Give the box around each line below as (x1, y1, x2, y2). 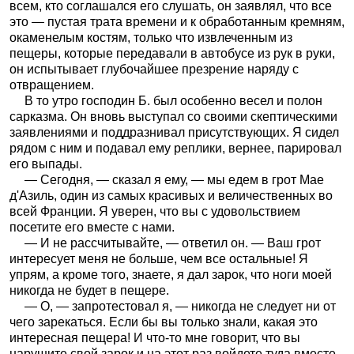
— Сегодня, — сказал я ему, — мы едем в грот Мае (24, 172, 324, 186)
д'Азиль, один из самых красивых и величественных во (9, 188, 333, 202)
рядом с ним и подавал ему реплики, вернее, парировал (9, 141, 341, 155)
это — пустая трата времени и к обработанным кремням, (9, 14, 345, 28)
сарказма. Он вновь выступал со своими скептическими (9, 109, 337, 123)
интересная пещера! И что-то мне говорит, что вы (9, 330, 300, 345)
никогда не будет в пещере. (9, 283, 169, 297)
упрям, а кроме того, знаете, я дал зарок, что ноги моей (9, 267, 332, 281)
